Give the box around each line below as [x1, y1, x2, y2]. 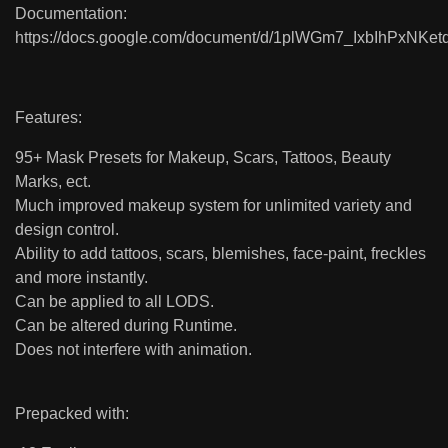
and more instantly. [15, 269, 148, 287]
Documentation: [15, 5, 127, 23]
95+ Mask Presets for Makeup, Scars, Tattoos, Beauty [15, 149, 391, 167]
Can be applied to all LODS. [15, 293, 214, 311]
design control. [15, 221, 119, 239]
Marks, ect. [15, 173, 91, 191]
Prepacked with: [15, 405, 129, 423]
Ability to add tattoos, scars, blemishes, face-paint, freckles [15, 245, 426, 263]
